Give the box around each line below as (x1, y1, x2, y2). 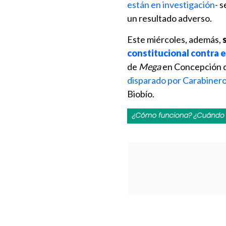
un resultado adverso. (127, 13, 212, 24)
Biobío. (127, 88, 154, 99)
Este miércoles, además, (127, 34, 222, 45)
